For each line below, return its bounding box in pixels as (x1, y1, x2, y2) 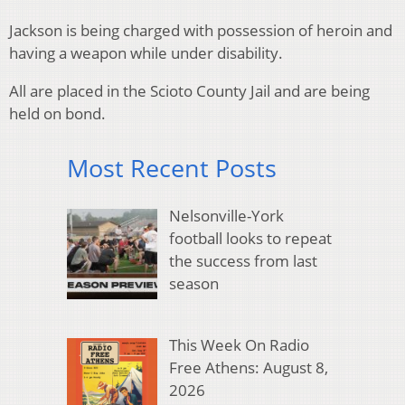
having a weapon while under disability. (9, 42, 283, 64)
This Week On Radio (168, 334, 309, 356)
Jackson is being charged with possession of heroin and (9, 20, 392, 42)
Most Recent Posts (67, 151, 277, 185)
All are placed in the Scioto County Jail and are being (9, 80, 370, 102)
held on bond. (9, 103, 106, 125)
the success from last (168, 250, 317, 271)
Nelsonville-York (168, 204, 284, 226)
